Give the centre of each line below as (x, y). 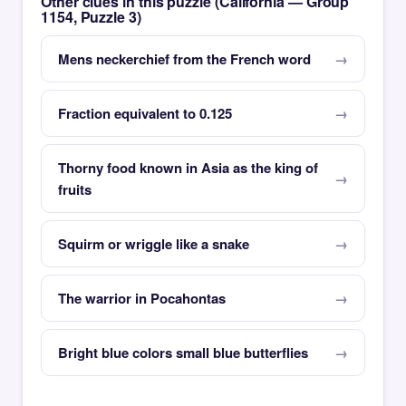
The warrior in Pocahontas (142, 298)
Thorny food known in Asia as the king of (188, 168)
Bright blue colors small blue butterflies (183, 353)
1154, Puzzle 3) (91, 17)
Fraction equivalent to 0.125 (145, 113)
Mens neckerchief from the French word (184, 59)
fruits (75, 189)
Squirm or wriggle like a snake (154, 244)
